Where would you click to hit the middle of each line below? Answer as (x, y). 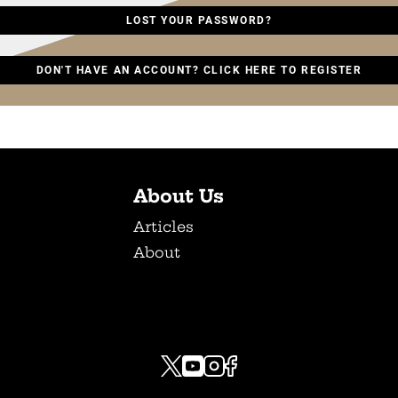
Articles (163, 227)
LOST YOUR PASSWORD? (199, 21)
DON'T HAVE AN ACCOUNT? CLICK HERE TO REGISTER (199, 71)
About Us (179, 196)
